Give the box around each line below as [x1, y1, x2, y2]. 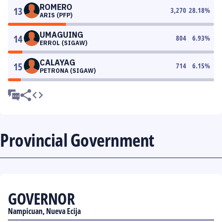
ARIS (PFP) [40, 11, 72, 19]
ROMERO [40, 2, 72, 12]
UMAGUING [40, 30, 83, 40]
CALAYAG [40, 57, 75, 67]
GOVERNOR [8, 188, 74, 209]
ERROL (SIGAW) [40, 39, 87, 47]
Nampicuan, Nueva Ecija [8, 206, 81, 217]
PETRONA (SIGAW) [40, 67, 96, 74]
